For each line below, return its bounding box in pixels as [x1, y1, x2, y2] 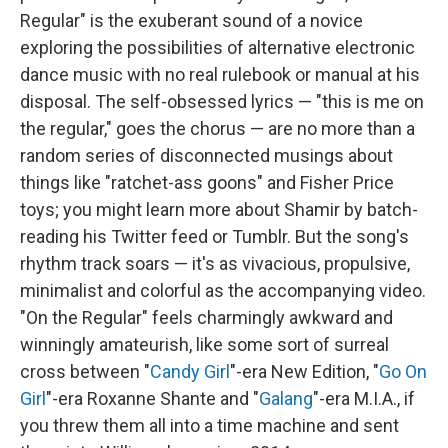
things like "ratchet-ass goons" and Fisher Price [20, 171, 394, 193]
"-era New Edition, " [230, 360, 379, 382]
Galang [259, 387, 313, 409]
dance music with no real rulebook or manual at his [20, 63, 420, 85]
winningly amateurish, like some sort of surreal [20, 333, 389, 355]
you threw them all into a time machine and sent [20, 414, 399, 436]
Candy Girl [150, 360, 230, 382]
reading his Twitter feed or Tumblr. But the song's [20, 225, 409, 247]
